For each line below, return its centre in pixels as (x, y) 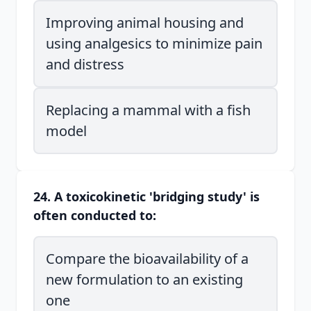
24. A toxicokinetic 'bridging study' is (146, 196)
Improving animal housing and (145, 23)
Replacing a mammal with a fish (148, 110)
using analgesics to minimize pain (154, 43)
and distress (85, 64)
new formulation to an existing (144, 279)
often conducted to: (95, 215)
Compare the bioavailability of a (147, 259)
